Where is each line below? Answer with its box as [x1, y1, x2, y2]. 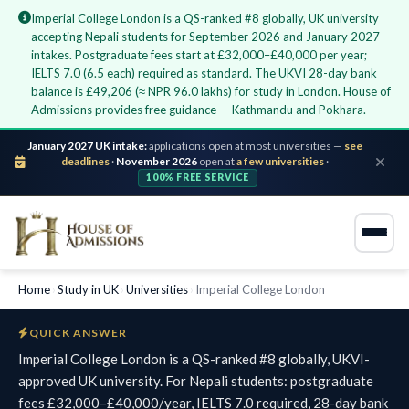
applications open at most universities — [147, 138, 344, 152]
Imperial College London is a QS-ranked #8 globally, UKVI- [18, 350, 370, 367]
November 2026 [116, 153, 197, 168]
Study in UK [58, 281, 119, 297]
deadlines [61, 153, 110, 168]
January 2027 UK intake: [27, 138, 147, 152]
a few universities [236, 153, 324, 168]
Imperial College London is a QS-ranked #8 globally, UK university [31, 11, 379, 26]
